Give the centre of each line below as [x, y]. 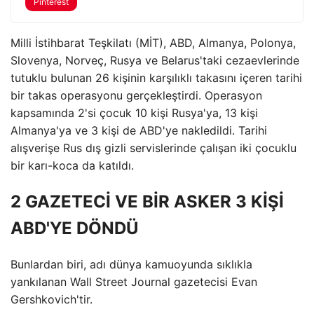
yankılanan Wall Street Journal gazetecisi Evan [134, 281]
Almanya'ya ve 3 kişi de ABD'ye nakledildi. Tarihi [139, 130]
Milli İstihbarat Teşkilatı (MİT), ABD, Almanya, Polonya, [153, 43]
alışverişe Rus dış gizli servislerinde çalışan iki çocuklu [153, 148]
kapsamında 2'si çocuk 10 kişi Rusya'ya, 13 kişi [134, 113]
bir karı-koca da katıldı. [72, 165]
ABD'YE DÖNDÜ [75, 228]
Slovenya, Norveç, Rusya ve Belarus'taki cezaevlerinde [155, 60]
